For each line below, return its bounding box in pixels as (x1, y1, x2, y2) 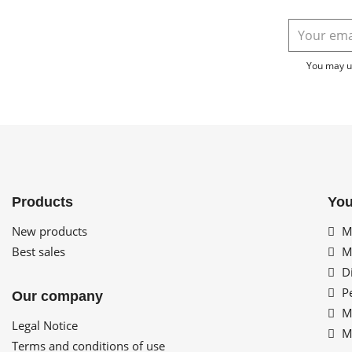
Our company (12, 288, 103, 305)
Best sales (12, 244, 65, 260)
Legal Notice (12, 317, 78, 334)
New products (12, 223, 87, 240)
